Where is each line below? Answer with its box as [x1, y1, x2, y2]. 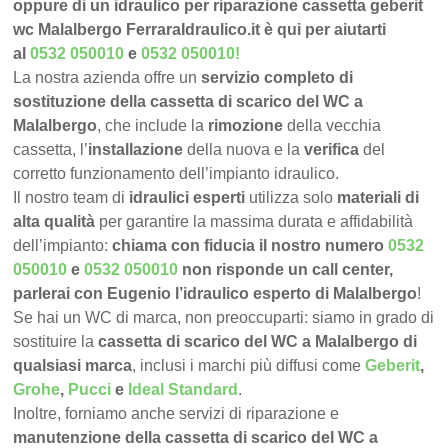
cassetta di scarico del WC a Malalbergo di [98, 333, 418, 351]
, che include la [97, 117, 209, 135]
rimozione [208, 117, 284, 135]
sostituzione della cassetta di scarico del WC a [13, 93, 364, 111]
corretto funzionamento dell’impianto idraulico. [13, 165, 340, 183]
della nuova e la [183, 141, 305, 159]
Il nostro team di [13, 189, 130, 207]
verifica [304, 141, 360, 159]
